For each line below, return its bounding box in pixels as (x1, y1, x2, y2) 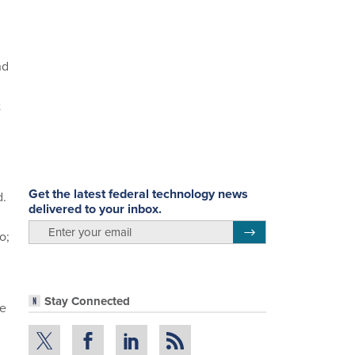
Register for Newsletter (255, 224, 337, 237)
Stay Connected (44, 292, 130, 310)
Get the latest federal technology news (29, 185, 248, 204)
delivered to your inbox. (29, 200, 162, 219)
